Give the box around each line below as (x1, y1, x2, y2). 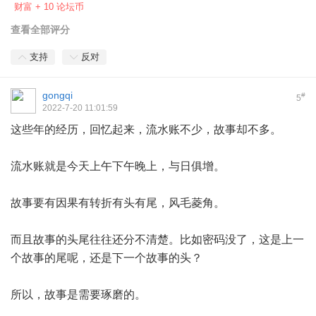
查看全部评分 (11, 24, 70, 36)
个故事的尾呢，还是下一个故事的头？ (11, 252, 202, 265)
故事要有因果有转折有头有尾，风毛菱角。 (11, 197, 225, 209)
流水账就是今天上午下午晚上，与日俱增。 (11, 160, 225, 173)
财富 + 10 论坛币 (14, 1, 84, 13)
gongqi (42, 90, 73, 102)
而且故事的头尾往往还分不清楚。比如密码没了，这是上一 (11, 233, 304, 246)
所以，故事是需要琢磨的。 (11, 288, 146, 301)
